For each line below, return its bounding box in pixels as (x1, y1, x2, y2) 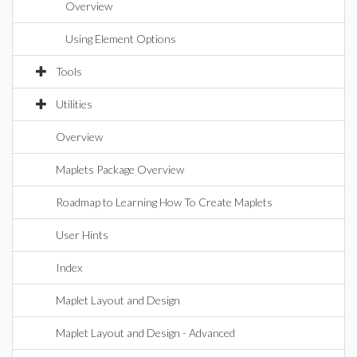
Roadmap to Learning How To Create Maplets (56, 195, 273, 209)
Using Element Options (65, 32, 176, 45)
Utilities (56, 97, 92, 111)
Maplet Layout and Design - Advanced (56, 326, 235, 339)
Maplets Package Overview (56, 163, 184, 176)
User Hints (56, 228, 108, 241)
